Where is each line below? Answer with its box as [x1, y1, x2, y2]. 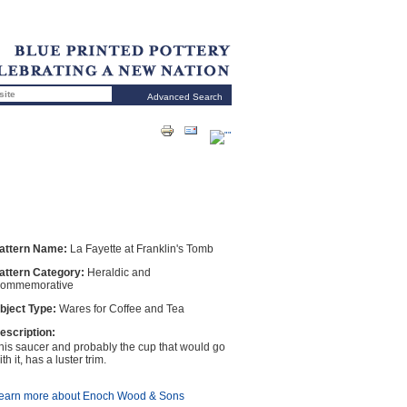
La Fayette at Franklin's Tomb [69, 243, 213, 255]
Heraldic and [86, 266, 151, 279]
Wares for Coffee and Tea [58, 303, 184, 315]
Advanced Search [146, 92, 223, 102]
